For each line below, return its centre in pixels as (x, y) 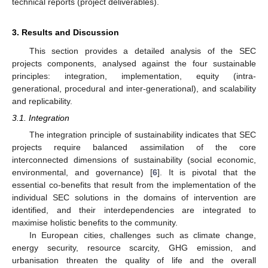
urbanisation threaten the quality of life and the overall (134, 260)
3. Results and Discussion (66, 32)
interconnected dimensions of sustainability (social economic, (134, 159)
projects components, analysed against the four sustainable (134, 63)
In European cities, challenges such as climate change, (142, 235)
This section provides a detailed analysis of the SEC (142, 51)
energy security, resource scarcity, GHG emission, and (134, 247)
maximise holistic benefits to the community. (95, 222)
